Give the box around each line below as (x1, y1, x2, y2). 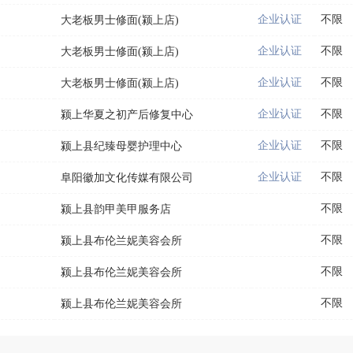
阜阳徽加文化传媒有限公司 (61, 171, 193, 184)
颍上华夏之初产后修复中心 (61, 108, 193, 121)
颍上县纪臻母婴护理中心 (61, 139, 182, 152)
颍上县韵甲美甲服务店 (61, 203, 171, 215)
